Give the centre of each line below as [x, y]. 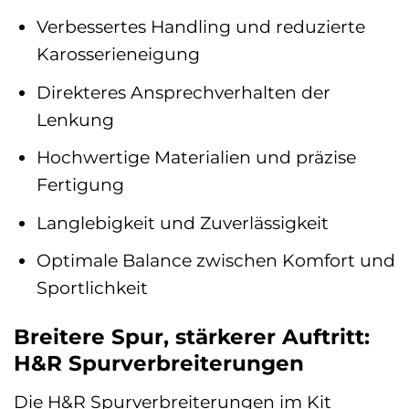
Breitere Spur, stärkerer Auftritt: [192, 337]
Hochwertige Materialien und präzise [196, 157]
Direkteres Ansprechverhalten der [183, 92]
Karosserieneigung [118, 54]
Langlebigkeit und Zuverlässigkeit [182, 222]
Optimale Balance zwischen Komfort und [215, 261]
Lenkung [75, 119]
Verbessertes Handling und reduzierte [200, 26]
